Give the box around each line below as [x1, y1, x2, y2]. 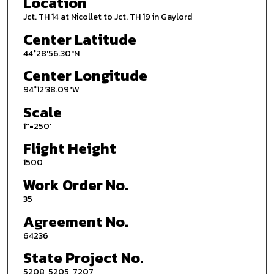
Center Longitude [23, 65, 147, 87]
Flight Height [23, 138, 116, 160]
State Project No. [23, 247, 144, 269]
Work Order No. [23, 174, 128, 196]
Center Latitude [23, 28, 136, 50]
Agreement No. [23, 210, 128, 232]
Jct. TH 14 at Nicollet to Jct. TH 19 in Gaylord [23, 10, 192, 23]
